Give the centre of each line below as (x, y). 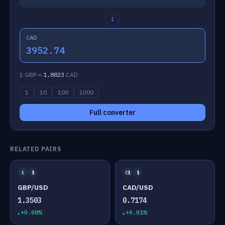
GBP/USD (33, 187)
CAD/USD (138, 187)
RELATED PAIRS (36, 149)
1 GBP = (31, 75)
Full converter (113, 113)
